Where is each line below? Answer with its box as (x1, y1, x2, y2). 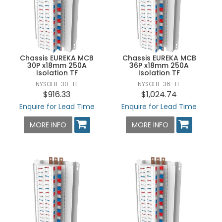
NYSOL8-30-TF (35, 80, 78, 89)
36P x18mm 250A (129, 60, 189, 71)
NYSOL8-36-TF (138, 80, 181, 89)
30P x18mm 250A (27, 60, 87, 71)
